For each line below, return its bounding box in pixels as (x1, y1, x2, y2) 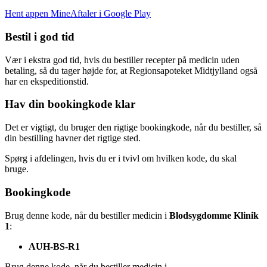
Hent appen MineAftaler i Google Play (5, 8, 151, 19)
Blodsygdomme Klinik (169, 210, 259, 221)
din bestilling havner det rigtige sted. (5, 133, 143, 144)
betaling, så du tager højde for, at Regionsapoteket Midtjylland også (5, 65, 257, 76)
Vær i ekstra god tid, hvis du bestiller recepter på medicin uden (5, 54, 240, 65)
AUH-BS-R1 (29, 241, 80, 252)
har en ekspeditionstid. (5, 76, 89, 86)
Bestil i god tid (5, 30, 74, 43)
